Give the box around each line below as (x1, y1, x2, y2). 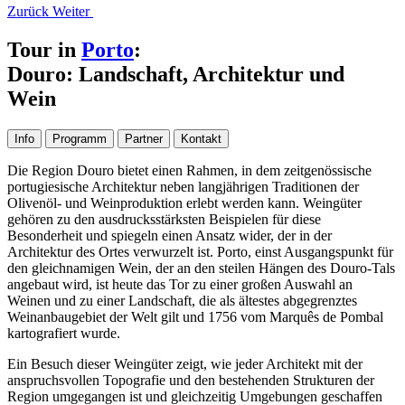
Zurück (7, 4, 49, 19)
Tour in (7, 37, 81, 61)
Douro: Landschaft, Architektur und (7, 61, 344, 86)
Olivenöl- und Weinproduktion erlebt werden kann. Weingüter (7, 194, 362, 211)
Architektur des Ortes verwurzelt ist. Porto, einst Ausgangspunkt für (7, 243, 393, 259)
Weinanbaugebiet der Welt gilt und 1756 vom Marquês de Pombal (7, 308, 383, 325)
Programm (52, 131, 107, 146)
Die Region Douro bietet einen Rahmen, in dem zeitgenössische (7, 162, 372, 178)
